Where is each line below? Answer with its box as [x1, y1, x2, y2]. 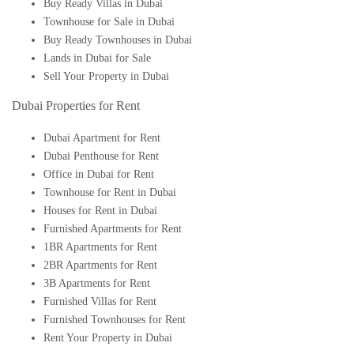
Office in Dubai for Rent [43, 168, 154, 180]
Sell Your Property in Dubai [43, 70, 169, 82]
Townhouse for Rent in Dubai [43, 186, 176, 198]
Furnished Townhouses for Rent [43, 313, 186, 326]
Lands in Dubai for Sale [43, 51, 151, 64]
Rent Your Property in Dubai [43, 331, 172, 344]
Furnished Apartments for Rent [43, 222, 182, 235]
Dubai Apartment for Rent [43, 131, 160, 144]
